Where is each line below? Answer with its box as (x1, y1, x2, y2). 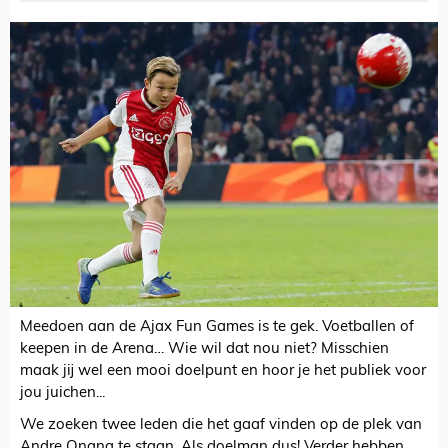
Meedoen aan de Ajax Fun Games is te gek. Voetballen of (20, 320, 414, 336)
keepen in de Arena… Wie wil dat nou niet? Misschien (20, 342, 389, 358)
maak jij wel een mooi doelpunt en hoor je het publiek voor (20, 364, 426, 380)
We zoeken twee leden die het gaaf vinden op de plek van (20, 418, 422, 434)
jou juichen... (20, 386, 105, 402)
